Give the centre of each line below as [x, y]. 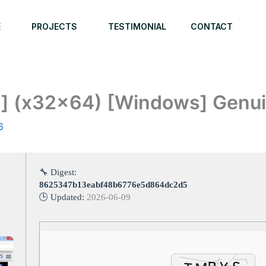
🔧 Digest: [58, 172]
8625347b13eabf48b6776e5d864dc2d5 [113, 185]
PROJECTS [54, 26]
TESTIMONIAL [137, 26]
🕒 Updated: [63, 197]
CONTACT [211, 26]
